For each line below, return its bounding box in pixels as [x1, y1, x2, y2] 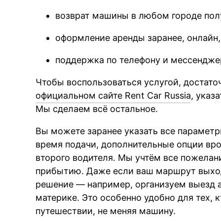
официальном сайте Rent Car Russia [36, 90, 191, 101]
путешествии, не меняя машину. [36, 205, 176, 216]
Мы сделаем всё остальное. [36, 103, 158, 114]
